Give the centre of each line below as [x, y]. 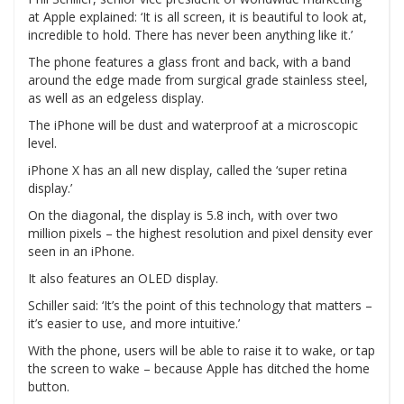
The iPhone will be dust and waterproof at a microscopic [193, 125]
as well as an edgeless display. [116, 98]
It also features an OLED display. [123, 279]
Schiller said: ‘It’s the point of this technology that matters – [200, 306]
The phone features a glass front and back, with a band [189, 62]
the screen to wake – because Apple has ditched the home [199, 369]
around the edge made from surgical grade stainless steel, [198, 80]
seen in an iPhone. [81, 252]
